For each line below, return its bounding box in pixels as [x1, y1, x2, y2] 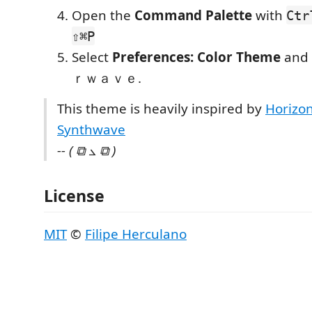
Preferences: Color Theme [112, 47, 281, 66]
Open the [72, 6, 134, 24]
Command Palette [134, 6, 252, 24]
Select [72, 47, 112, 66]
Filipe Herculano [85, 225, 187, 243]
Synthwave [57, 120, 125, 139]
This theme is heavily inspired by [57, 99, 265, 118]
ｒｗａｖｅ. [72, 68, 141, 87]
